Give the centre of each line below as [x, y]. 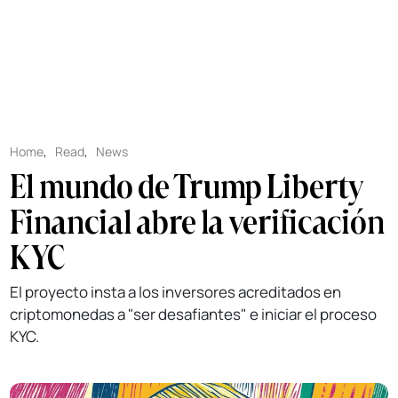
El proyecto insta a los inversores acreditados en [176, 291]
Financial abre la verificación [198, 221]
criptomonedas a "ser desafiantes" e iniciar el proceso [194, 314]
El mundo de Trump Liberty [187, 185]
